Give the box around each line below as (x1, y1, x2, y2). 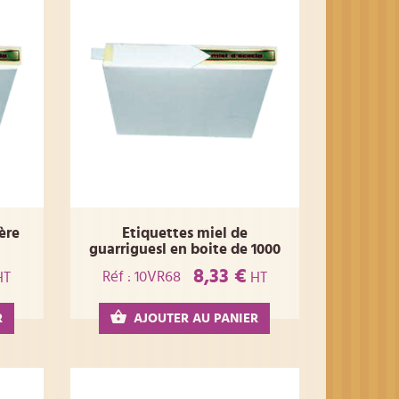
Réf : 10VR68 (102, 268, 181, 284)
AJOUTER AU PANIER (134, 312, 259, 326)
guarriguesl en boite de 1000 (88, 241, 281, 257)
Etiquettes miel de (121, 225, 248, 241)
